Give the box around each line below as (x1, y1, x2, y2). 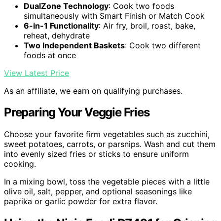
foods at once (24, 50, 76, 60)
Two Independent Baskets (24, 40, 125, 50)
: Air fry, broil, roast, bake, (99, 20, 195, 31)
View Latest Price (4, 68, 69, 78)
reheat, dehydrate (24, 30, 90, 40)
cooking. (4, 159, 36, 169)
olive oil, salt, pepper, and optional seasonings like (4, 186, 192, 197)
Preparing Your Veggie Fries (4, 105, 149, 120)
